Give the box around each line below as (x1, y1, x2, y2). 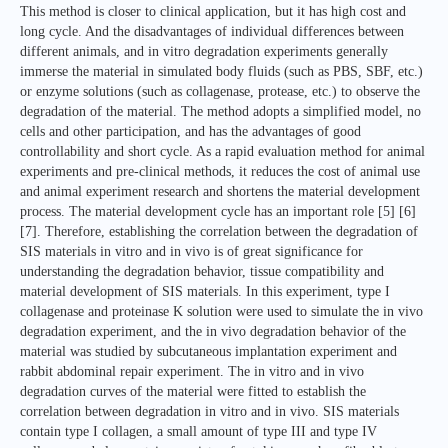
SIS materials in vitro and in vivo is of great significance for (20, 244, 363, 260)
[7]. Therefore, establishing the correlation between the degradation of (20, 224, 418, 240)
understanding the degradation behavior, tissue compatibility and (20, 264, 384, 280)
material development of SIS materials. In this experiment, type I (20, 284, 390, 300)
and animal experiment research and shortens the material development (20, 184, 420, 200)
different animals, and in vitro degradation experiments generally (20, 44, 388, 60)
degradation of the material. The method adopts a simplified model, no (20, 104, 421, 120)
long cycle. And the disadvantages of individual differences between (20, 24, 404, 40)
